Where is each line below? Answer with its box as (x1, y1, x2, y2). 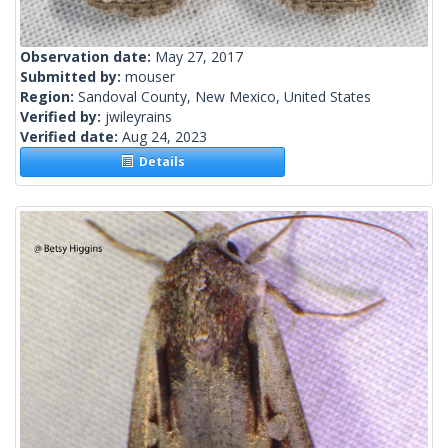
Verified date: (20, 127, 122, 147)
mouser (125, 67, 175, 87)
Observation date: (20, 47, 155, 67)
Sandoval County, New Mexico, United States (78, 87, 371, 107)
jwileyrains (105, 107, 172, 127)
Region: (20, 87, 78, 107)
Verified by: (20, 107, 105, 127)
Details (132, 153, 185, 171)
